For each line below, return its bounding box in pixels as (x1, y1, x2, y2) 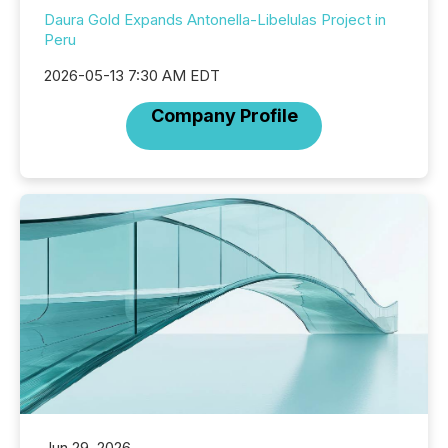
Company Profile (150, 105, 298, 127)
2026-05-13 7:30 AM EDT (44, 66, 220, 86)
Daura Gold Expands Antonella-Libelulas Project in (44, 10, 386, 30)
